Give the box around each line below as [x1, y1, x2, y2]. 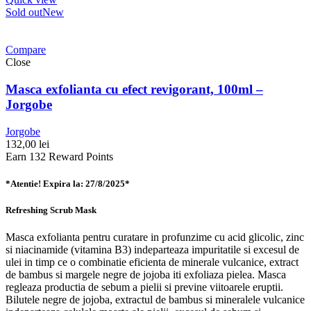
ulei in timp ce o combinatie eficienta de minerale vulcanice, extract [6, 256, 299, 269]
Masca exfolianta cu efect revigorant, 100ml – [6, 81, 263, 96]
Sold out [6, 6, 42, 19]
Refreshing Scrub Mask [6, 204, 96, 215]
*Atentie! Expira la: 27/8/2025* [6, 178, 130, 189]
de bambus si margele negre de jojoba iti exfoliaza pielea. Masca [6, 269, 286, 281]
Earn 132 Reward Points [6, 150, 113, 162]
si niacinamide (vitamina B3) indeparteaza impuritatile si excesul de [6, 244, 299, 256]
